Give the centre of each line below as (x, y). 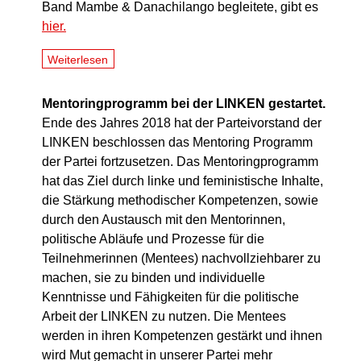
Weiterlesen (78, 59)
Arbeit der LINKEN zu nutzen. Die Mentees (164, 317)
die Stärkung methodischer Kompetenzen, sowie (180, 201)
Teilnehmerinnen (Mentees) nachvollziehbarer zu (181, 259)
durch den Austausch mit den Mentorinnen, (164, 220)
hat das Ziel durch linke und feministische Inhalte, (183, 181)
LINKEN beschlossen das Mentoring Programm (177, 143)
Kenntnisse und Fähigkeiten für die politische (170, 297)
